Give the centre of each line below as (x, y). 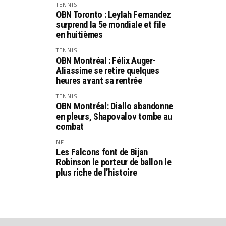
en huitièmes (79, 35)
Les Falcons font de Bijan (102, 152)
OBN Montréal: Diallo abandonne (115, 106)
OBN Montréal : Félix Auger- (106, 60)
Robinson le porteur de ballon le (114, 162)
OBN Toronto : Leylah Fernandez (114, 14)
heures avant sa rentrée (99, 80)
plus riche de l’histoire (97, 172)
